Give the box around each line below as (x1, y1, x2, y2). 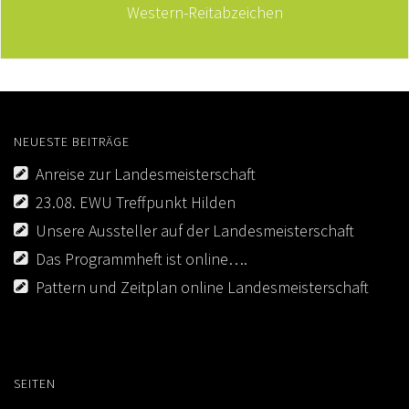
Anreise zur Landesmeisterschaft (36, 163, 256, 184)
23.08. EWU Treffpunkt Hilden (36, 191, 236, 213)
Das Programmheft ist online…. (36, 247, 247, 269)
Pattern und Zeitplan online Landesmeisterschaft (36, 276, 369, 298)
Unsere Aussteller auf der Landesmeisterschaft (36, 219, 354, 241)
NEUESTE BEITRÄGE (14, 132, 130, 150)
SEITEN (14, 374, 56, 392)
